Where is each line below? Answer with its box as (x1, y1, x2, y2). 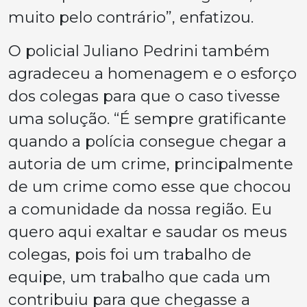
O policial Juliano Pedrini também (8, 41, 270, 61)
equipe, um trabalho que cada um (8, 267, 271, 287)
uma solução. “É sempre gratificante (8, 109, 286, 129)
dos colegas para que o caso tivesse (8, 86, 280, 106)
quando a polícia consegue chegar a (8, 132, 286, 151)
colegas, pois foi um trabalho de (8, 245, 251, 265)
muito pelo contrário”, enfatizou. (8, 8, 254, 27)
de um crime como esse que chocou (8, 177, 291, 197)
